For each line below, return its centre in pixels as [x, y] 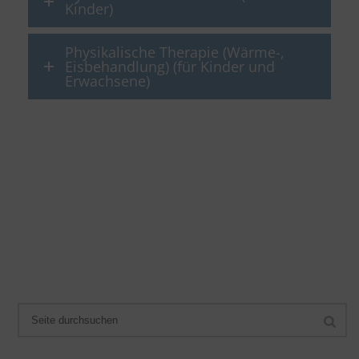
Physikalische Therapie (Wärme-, [175, 52]
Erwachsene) [107, 81]
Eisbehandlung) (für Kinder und [170, 67]
